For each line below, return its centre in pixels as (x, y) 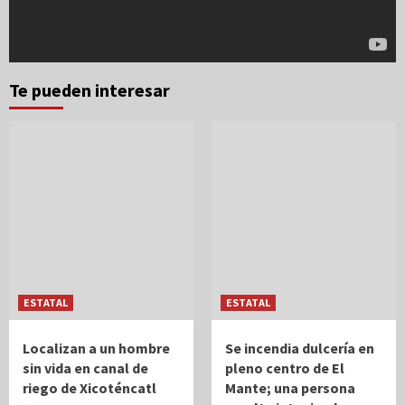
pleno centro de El (285, 367)
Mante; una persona (290, 387)
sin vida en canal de (85, 367)
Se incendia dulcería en (300, 348)
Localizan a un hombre (96, 348)
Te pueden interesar (89, 89)
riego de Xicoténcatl (89, 387)
